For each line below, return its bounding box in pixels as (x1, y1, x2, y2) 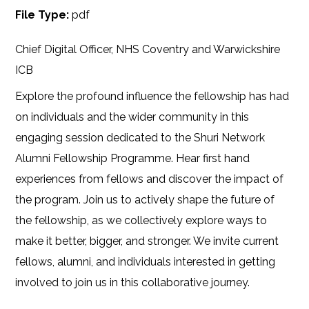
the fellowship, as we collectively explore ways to (15, 214, 268, 227)
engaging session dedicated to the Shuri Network (15, 131, 266, 144)
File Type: (15, 8, 72, 21)
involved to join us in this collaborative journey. (15, 276, 250, 289)
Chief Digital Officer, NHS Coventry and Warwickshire (15, 43, 281, 56)
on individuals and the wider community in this (15, 110, 250, 123)
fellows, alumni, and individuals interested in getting (15, 255, 276, 268)
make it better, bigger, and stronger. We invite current (15, 235, 279, 248)
